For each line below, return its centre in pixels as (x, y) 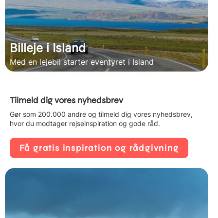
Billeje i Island (48, 48)
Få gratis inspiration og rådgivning (99, 148)
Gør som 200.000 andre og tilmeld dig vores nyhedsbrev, (101, 114)
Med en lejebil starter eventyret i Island (82, 62)
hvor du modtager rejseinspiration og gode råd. (85, 124)
